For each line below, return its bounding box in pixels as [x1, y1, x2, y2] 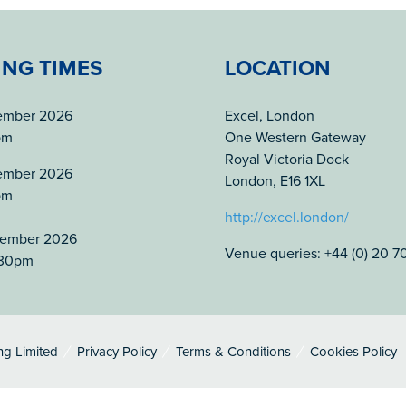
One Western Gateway [225, 129, 366, 147]
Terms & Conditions [176, 343, 291, 360]
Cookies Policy [310, 343, 397, 360]
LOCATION [225, 55, 331, 82]
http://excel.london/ [225, 208, 349, 227]
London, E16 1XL [225, 172, 325, 190]
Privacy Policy [77, 343, 157, 360]
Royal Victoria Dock [225, 150, 349, 169]
